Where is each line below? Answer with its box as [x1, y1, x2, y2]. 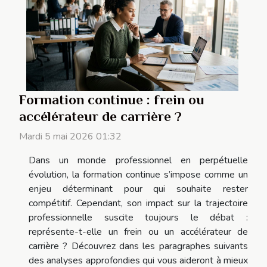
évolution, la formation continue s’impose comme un [29, 167, 248, 181]
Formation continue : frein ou [19, 91, 204, 107]
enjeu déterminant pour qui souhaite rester [29, 182, 248, 195]
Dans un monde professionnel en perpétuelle [29, 153, 248, 167]
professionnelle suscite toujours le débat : [29, 210, 248, 224]
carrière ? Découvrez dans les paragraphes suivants [29, 239, 248, 253]
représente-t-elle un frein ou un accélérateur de [29, 225, 248, 238]
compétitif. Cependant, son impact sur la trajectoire [29, 196, 248, 210]
